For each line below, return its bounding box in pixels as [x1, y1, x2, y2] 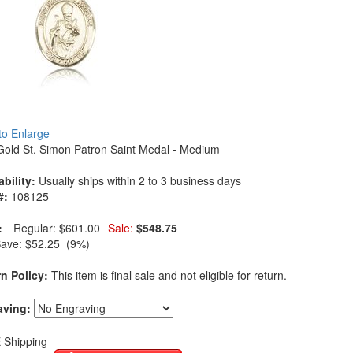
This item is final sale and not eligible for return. [48, 267, 287, 283]
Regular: [13, 220, 59, 236]
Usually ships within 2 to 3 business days [39, 173, 241, 188]
